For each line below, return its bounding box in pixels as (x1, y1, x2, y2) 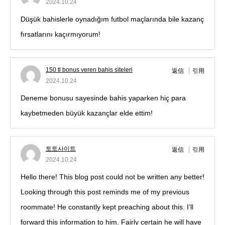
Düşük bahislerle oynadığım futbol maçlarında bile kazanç (21, 15, 204, 24)
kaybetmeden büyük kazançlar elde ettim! (21, 109, 153, 118)
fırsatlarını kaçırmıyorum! (21, 30, 100, 39)
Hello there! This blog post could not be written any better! (21, 173, 204, 181)
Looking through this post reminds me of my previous (21, 188, 189, 196)
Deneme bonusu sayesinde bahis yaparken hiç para (21, 94, 186, 102)
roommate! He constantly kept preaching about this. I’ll (21, 203, 193, 211)
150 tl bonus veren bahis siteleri (46, 66, 133, 74)
